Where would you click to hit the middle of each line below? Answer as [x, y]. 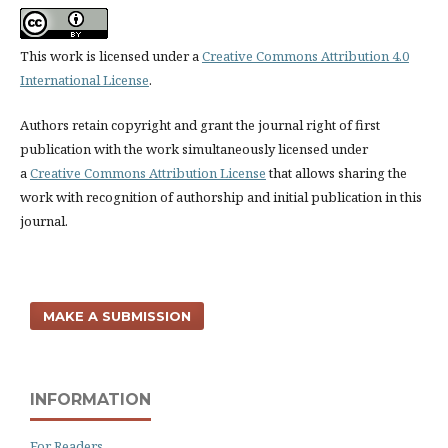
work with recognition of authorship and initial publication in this [220, 196]
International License [84, 80]
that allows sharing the [336, 172]
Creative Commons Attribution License [147, 172]
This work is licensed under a [110, 56]
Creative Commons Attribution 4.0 [305, 56]
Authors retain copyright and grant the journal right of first [199, 124]
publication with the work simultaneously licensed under [193, 148]
